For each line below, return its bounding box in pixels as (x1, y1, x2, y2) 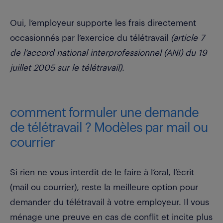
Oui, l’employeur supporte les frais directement (10, 18, 196, 27)
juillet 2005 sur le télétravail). (10, 63, 124, 72)
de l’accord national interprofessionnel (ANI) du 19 (10, 48, 207, 57)
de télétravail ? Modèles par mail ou (10, 121, 208, 134)
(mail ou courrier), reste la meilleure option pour (10, 183, 198, 192)
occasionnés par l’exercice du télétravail (10, 33, 171, 42)
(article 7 (171, 33, 205, 42)
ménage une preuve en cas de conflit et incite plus (10, 213, 213, 222)
